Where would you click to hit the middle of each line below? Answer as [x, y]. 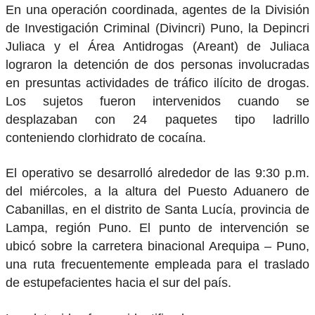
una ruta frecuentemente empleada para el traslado [157, 265]
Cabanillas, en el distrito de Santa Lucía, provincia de [157, 210]
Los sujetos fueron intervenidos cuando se [157, 101]
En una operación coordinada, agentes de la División [157, 9]
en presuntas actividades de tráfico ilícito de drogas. [157, 83]
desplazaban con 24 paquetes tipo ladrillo [157, 119]
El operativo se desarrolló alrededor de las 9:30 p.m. [157, 173]
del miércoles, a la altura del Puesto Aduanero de [157, 192]
